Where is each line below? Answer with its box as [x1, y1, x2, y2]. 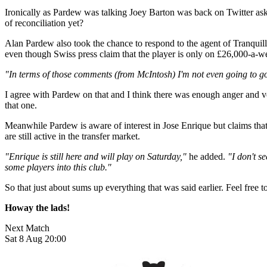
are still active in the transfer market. [5, 131, 140, 142]
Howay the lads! [5, 203, 70, 213]
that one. [5, 100, 37, 111]
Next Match [5, 223, 49, 234]
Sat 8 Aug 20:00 [5, 234, 66, 244]
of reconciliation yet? [5, 18, 83, 29]
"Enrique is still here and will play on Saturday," [5, 151, 187, 162]
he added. [187, 151, 228, 162]
